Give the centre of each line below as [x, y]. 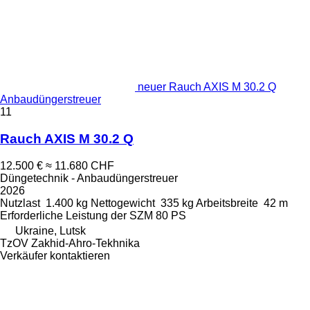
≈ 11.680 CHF [80, 165]
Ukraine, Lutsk [51, 230]
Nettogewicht [123, 203]
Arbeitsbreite [227, 203]
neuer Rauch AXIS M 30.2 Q [207, 87]
